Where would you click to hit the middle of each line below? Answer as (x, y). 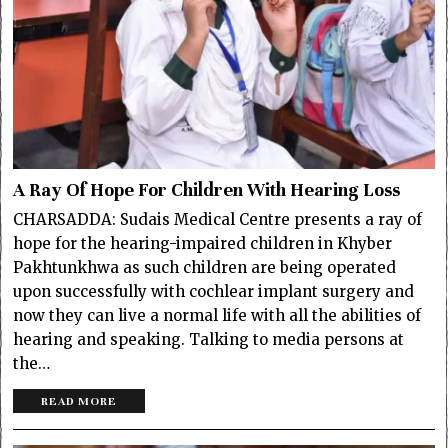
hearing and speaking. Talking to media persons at (209, 340)
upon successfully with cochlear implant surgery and (214, 292)
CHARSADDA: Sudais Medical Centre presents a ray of (218, 220)
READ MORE (79, 401)
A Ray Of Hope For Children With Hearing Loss (207, 190)
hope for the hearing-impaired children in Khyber (203, 244)
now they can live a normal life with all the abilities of (217, 316)
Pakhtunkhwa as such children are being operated (205, 268)
